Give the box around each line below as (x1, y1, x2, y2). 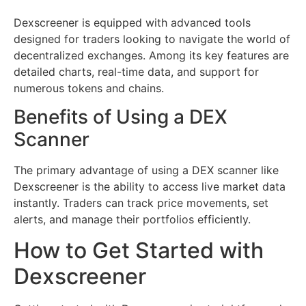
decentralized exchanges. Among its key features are (14, 48, 289, 62)
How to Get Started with (14, 236, 264, 264)
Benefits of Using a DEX (14, 105, 227, 129)
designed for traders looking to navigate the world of (14, 31, 290, 46)
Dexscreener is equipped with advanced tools (14, 15, 251, 29)
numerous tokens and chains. (14, 81, 164, 95)
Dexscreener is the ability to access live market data (14, 180, 286, 194)
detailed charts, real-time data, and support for (14, 64, 259, 79)
